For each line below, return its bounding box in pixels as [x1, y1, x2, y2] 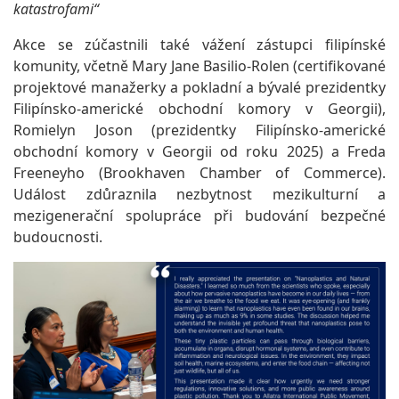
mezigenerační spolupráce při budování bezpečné [13, 206, 386, 225]
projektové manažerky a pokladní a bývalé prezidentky [13, 77, 386, 97]
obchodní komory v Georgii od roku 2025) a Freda [13, 142, 386, 161]
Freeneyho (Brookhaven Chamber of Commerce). [13, 163, 386, 183]
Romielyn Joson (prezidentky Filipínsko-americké [13, 120, 386, 140]
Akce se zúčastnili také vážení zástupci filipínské [13, 35, 386, 54]
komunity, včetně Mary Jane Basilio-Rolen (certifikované [13, 56, 386, 76]
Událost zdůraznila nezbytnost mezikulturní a [13, 184, 386, 204]
